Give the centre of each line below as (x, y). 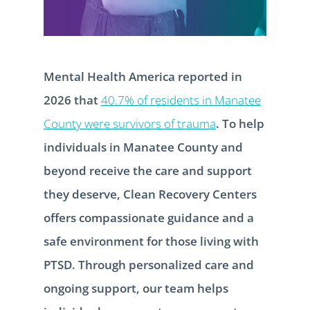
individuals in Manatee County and (143, 147)
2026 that (72, 100)
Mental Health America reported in (143, 76)
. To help (240, 123)
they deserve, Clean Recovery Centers (150, 194)
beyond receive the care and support (147, 170)
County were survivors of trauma (129, 123)
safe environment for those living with (151, 241)
